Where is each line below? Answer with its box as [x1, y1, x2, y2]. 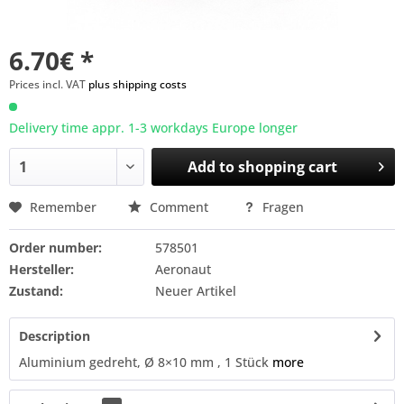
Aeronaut [154, 261, 211, 278]
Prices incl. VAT [9, 77, 88, 92]
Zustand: [9, 282, 63, 299]
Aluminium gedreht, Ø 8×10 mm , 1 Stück [19, 353, 269, 371]
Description [19, 327, 90, 344]
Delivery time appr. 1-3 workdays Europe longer [9, 119, 298, 136]
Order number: [9, 239, 102, 256]
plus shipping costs [88, 77, 187, 92]
